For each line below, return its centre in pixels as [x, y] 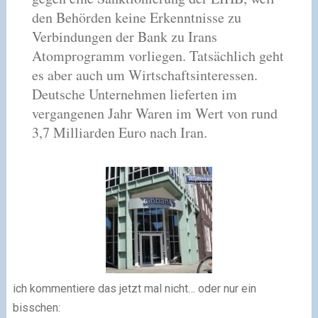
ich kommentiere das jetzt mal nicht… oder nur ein [134, 288]
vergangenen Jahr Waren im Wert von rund [154, 113]
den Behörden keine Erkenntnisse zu [136, 17]
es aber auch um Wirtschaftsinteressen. [144, 75]
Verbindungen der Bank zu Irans [124, 36]
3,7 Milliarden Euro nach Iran [117, 132]
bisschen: [36, 307]
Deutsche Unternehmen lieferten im [134, 94]
